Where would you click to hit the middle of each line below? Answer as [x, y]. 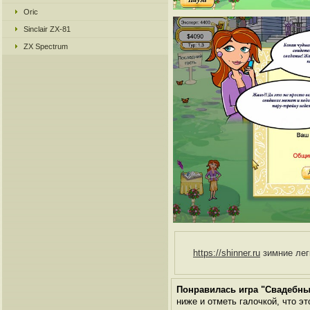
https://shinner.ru [227, 253]
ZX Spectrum [46, 46]
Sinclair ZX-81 [47, 29]
